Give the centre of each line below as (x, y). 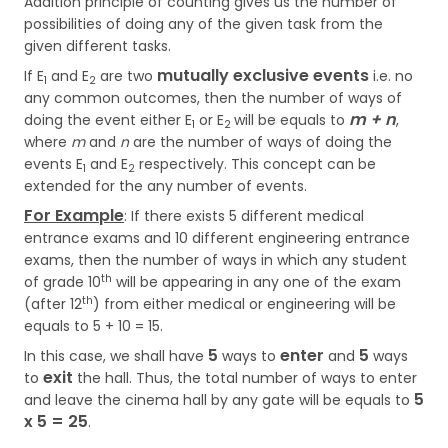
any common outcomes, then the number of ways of (213, 98)
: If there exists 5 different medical (244, 216)
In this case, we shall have (116, 356)
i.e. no (391, 76)
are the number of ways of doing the (260, 142)
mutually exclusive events (263, 75)
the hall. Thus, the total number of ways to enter (245, 378)
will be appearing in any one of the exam (256, 282)
